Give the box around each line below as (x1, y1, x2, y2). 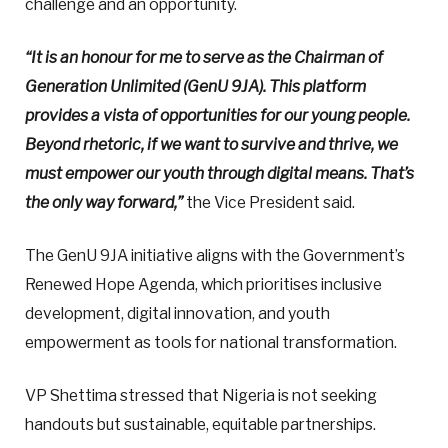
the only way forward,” (25, 192, 183, 212)
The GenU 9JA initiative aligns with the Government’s (25, 245, 405, 265)
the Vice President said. (183, 192, 355, 212)
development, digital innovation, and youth (25, 303, 330, 323)
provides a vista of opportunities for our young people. (25, 105, 410, 125)
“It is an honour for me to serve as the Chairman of (25, 47, 383, 67)
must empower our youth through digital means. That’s (25, 163, 414, 183)
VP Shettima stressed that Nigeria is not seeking (25, 386, 377, 406)
